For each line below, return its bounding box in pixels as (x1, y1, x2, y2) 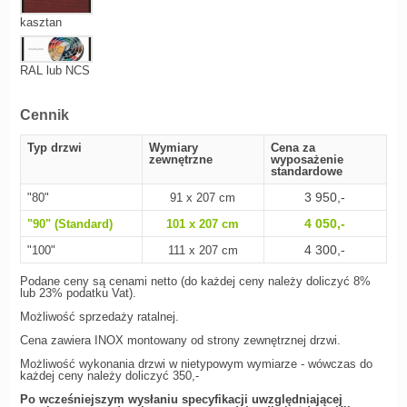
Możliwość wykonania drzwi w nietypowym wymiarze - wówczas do (19, 357, 372, 371)
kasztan (19, 15, 62, 29)
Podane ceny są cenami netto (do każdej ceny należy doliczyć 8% (19, 274, 371, 288)
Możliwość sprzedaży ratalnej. (19, 310, 179, 323)
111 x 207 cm (167, 243, 238, 257)
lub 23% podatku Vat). (19, 286, 136, 300)
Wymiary (148, 141, 198, 154)
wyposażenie (270, 153, 343, 166)
